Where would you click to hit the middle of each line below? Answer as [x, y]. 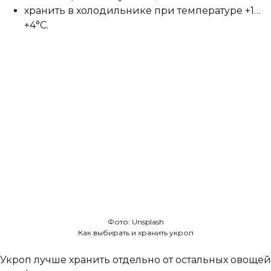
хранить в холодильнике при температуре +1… [142, 10]
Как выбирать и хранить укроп [135, 233]
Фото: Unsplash [135, 222]
